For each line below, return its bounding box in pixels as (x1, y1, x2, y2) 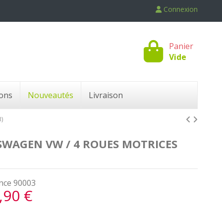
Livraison (89, 89, 123, 101)
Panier (169, 40, 193, 52)
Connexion (164, 4, 198, 14)
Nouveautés (28, 89, 73, 101)
